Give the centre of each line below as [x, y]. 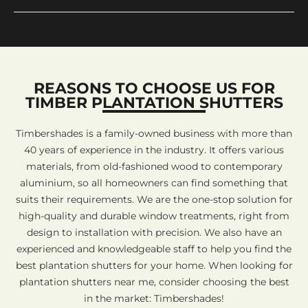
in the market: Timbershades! [154, 298]
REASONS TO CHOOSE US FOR [154, 88]
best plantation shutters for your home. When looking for [154, 265]
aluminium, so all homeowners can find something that [154, 183]
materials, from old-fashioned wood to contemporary [154, 166]
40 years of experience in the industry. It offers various [154, 150]
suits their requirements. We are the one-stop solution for [154, 199]
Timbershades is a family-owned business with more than [154, 133]
